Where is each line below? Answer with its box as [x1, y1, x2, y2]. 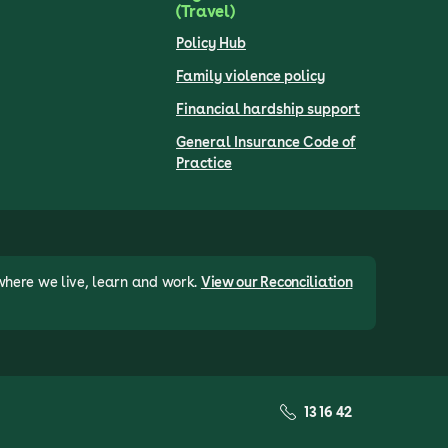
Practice [176, 154, 232, 171]
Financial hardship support [176, 100, 360, 117]
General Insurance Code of [176, 133, 356, 150]
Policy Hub [176, 34, 246, 51]
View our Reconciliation [200, 273, 353, 290]
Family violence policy [176, 67, 325, 84]
